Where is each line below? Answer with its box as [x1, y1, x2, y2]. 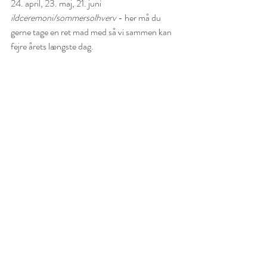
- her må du [116, 10, 163, 24]
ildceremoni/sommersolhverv [11, 10, 116, 24]
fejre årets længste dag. [11, 39, 94, 53]
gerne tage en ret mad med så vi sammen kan [11, 24, 173, 39]
